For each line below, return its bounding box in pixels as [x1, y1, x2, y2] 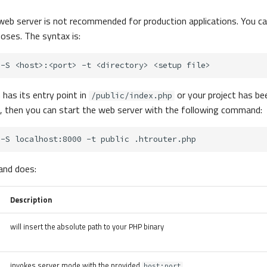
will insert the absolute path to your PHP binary [10, 221, 164, 233]
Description [10, 194, 52, 206]
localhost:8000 [15, 134, 82, 145]
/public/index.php [91, 91, 172, 101]
